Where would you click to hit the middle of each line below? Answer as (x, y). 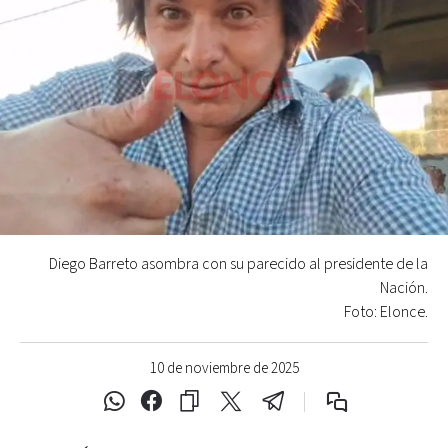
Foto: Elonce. (386, 312)
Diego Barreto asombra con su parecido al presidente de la (238, 264)
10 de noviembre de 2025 (224, 368)
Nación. (404, 288)
